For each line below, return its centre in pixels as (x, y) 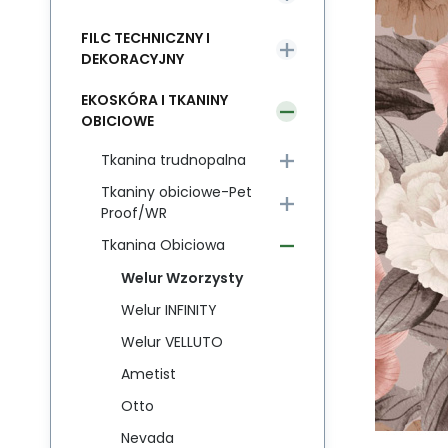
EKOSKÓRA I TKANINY (154, 100)
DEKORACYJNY (132, 59)
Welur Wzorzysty (182, 278)
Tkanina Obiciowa (163, 245)
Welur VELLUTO (172, 342)
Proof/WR (134, 213)
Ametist (148, 374)
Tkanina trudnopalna (173, 160)
